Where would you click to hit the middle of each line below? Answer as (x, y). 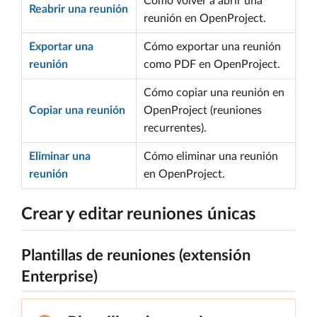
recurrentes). (175, 128)
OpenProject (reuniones (203, 110)
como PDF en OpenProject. (212, 64)
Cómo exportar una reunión (212, 47)
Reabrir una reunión (79, 9)
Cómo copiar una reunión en (214, 93)
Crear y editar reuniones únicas (139, 214)
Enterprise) (59, 277)
